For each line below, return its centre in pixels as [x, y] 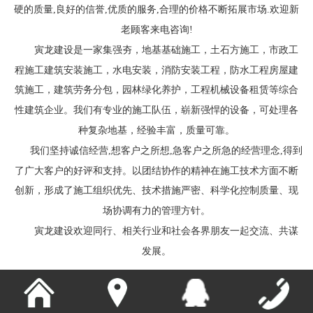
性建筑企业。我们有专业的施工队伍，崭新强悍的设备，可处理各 [156, 110]
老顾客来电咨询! [156, 29]
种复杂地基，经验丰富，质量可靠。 [156, 130]
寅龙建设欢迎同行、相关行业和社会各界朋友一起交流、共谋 [166, 231]
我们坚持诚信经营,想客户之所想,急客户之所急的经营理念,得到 [166, 150]
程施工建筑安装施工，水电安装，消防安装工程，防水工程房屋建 [156, 70]
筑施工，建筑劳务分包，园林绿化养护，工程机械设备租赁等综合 [156, 90]
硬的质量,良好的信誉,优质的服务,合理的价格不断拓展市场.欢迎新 [156, 10]
